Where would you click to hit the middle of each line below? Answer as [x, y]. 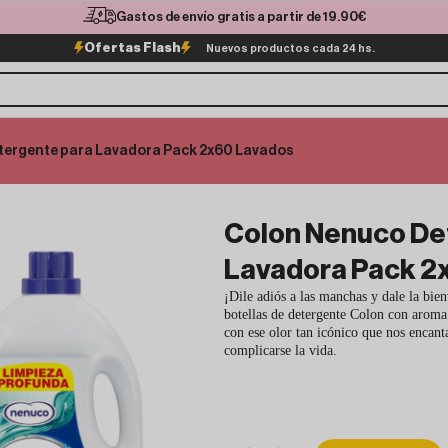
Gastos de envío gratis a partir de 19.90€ [240, 17]
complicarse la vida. [280, 350]
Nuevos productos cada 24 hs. [290, 48]
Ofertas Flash [132, 47]
